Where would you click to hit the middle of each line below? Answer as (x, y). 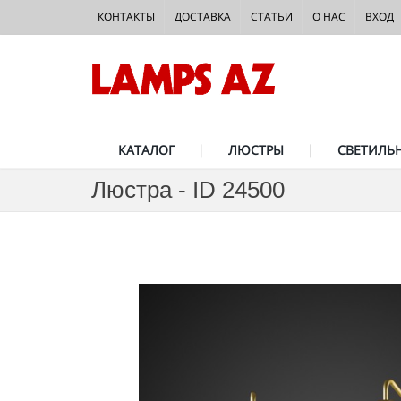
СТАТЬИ (272, 17)
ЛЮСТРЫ (256, 150)
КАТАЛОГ (146, 150)
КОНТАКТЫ (126, 17)
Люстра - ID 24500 (188, 190)
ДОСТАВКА (203, 17)
